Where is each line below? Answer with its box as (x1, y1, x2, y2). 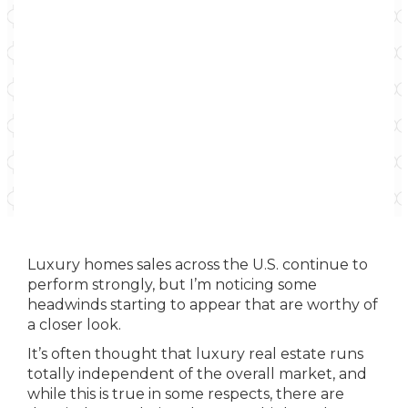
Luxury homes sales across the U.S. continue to (27, 256, 368, 273)
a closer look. (27, 316, 121, 333)
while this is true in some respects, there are (27, 385, 344, 403)
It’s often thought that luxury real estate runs (27, 345, 363, 362)
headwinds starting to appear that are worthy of (27, 296, 378, 313)
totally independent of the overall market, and (27, 365, 367, 382)
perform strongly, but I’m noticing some (27, 276, 317, 293)
